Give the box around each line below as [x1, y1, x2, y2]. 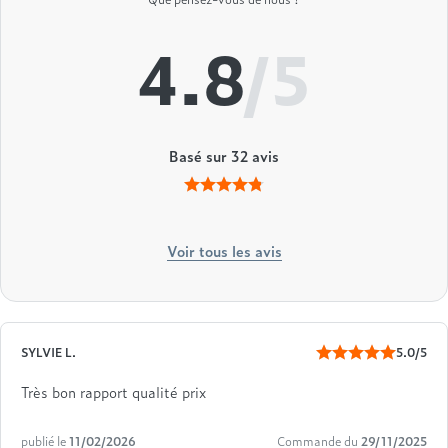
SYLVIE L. [21, 342, 76, 361]
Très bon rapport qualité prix [21, 380, 206, 402]
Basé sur [169, 144, 231, 166]
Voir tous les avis [166, 239, 282, 261]
